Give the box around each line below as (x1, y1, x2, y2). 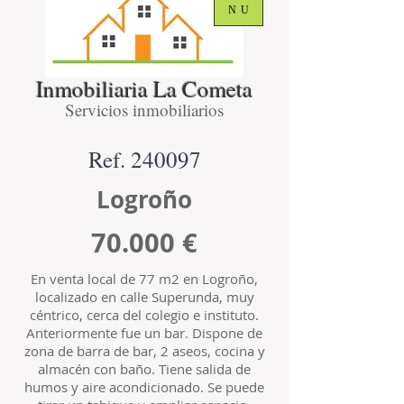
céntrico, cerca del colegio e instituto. (30, 306, 259, 324)
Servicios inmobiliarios (65, 98, 224, 121)
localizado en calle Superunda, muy (34, 288, 254, 306)
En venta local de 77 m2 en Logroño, (31, 270, 258, 288)
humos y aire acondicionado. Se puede (24, 378, 264, 396)
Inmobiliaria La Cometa (36, 74, 252, 104)
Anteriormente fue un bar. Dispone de (26, 324, 262, 342)
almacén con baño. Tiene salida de (38, 360, 251, 378)
